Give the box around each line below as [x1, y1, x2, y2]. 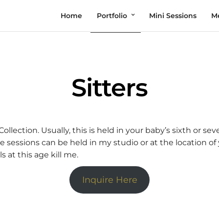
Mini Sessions [149, 11, 197, 20]
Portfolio [97, 11, 127, 20]
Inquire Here [82, 175, 137, 186]
